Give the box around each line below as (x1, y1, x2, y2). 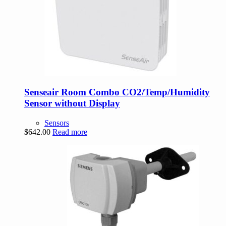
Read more (52, 128, 87, 137)
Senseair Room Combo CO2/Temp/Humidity (24, 87, 210, 98)
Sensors (44, 119, 69, 128)
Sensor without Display (24, 98, 120, 109)
